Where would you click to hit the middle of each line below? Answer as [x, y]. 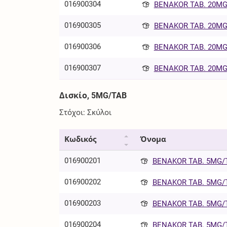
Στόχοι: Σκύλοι [86, 113]
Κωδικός [81, 140]
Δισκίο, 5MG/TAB [93, 95]
